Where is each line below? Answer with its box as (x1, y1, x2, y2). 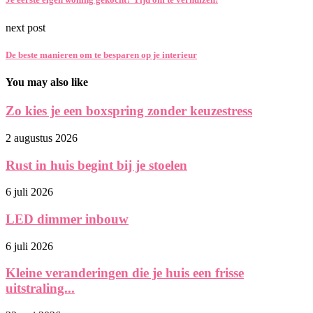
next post (6, 21, 45, 34)
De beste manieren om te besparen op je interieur (6, 49, 197, 60)
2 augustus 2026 (6, 131, 78, 144)
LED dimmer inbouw (6, 212, 129, 227)
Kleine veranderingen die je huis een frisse (6, 265, 244, 281)
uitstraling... (6, 281, 75, 296)
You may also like (6, 75, 88, 88)
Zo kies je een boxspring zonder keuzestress (6, 103, 252, 119)
